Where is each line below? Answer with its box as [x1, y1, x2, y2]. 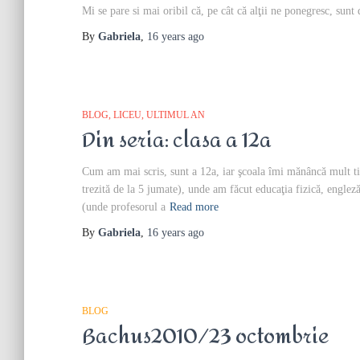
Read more [170, 201, 219, 213]
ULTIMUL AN [146, 109, 205, 121]
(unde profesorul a [82, 201, 166, 213]
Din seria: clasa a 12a [82, 121, 272, 160]
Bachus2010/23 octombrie [82, 317, 329, 356]
